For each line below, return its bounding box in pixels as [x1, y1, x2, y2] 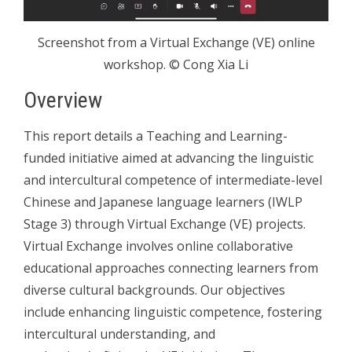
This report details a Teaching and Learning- [24, 126, 288, 145]
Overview [24, 86, 102, 113]
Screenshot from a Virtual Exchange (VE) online [37, 33, 315, 51]
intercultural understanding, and [24, 324, 215, 343]
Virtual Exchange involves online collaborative [24, 236, 293, 255]
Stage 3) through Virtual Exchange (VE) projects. [24, 214, 306, 233]
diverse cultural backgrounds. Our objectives [24, 280, 285, 299]
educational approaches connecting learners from [24, 258, 318, 277]
